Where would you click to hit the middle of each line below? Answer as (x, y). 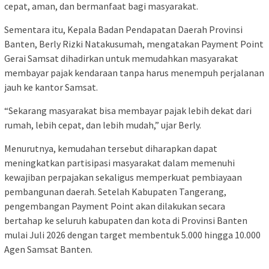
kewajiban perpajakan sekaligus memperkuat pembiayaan (123, 177)
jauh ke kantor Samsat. (51, 87)
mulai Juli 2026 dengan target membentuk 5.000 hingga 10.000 (132, 235)
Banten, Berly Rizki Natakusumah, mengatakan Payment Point (134, 44)
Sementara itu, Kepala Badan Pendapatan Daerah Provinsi (123, 30)
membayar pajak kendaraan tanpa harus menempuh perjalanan (134, 73)
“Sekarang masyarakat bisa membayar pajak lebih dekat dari (128, 111)
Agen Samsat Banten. (48, 249)
